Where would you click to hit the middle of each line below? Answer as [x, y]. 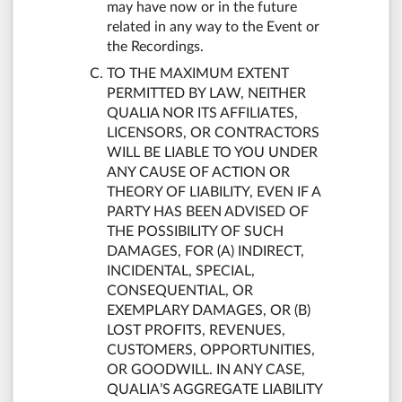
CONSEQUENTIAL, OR [180, 290]
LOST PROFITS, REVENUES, [196, 330]
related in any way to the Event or [213, 26]
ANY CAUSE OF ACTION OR [198, 172]
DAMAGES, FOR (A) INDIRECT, [205, 251]
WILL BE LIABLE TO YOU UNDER [212, 152]
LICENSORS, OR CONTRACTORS [213, 132]
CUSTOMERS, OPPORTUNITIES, [211, 350]
